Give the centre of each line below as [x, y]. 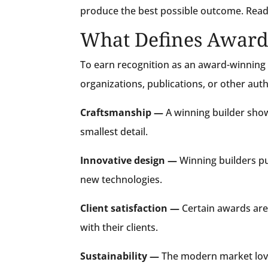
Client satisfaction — [130, 208]
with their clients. [119, 227]
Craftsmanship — [122, 112]
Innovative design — [129, 160]
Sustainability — [120, 256]
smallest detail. [114, 131]
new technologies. [121, 179]
